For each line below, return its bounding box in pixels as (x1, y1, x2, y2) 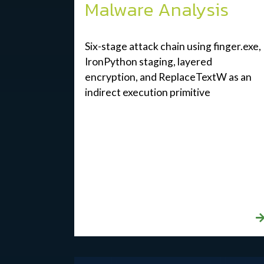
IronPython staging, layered (84, 55, 212, 68)
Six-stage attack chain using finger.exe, (84, 40, 261, 53)
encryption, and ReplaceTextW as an (84, 71, 252, 84)
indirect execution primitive (84, 86, 210, 99)
